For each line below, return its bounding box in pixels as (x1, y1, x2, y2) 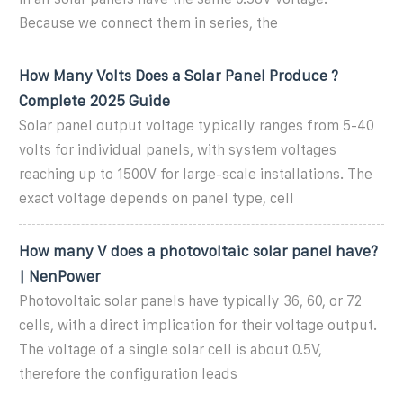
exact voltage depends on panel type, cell (19, 190, 294, 206)
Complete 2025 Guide (19, 92, 170, 109)
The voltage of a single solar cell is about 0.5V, (19, 341, 322, 357)
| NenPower (19, 267, 101, 284)
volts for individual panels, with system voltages (19, 141, 336, 157)
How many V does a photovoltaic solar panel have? (19, 242, 378, 259)
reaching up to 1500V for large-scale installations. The (19, 166, 372, 182)
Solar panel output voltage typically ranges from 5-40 (19, 117, 374, 133)
